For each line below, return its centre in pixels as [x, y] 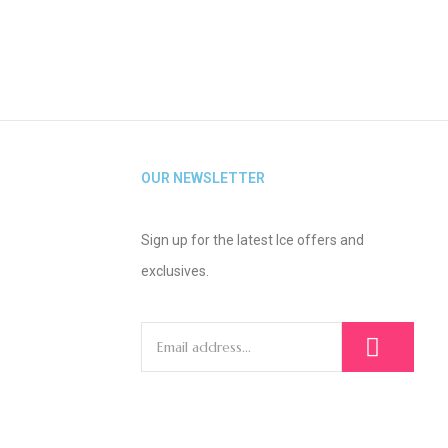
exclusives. [174, 271]
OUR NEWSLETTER [202, 178]
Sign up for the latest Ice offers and [252, 240]
